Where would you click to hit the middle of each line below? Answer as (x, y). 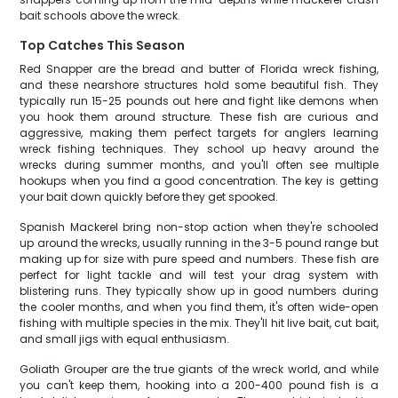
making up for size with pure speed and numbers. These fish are (199, 259)
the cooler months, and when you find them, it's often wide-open (199, 307)
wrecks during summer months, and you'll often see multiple (199, 165)
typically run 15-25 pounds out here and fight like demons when (199, 101)
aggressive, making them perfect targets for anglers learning (199, 133)
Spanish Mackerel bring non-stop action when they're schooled (199, 227)
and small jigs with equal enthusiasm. (125, 339)
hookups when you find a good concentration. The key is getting (199, 181)
